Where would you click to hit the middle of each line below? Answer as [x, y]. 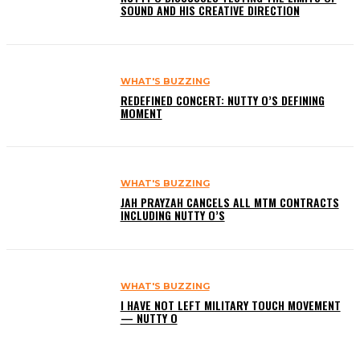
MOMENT [141, 112]
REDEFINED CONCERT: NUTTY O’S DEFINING [222, 100]
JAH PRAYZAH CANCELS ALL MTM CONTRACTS [229, 202]
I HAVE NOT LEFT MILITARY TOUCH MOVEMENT [230, 305]
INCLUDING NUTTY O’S [172, 215]
